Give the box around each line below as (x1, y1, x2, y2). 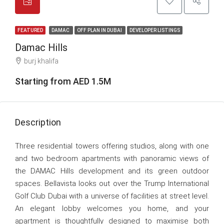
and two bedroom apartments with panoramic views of (15, 154, 209, 163)
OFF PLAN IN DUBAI (77, 27, 123, 33)
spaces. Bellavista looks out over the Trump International (15, 179, 209, 188)
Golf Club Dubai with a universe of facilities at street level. (15, 191, 209, 200)
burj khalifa (24, 57, 58, 65)
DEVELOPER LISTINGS (129, 27, 180, 33)
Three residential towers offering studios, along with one (15, 141, 209, 150)
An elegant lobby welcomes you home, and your (15, 204, 209, 213)
